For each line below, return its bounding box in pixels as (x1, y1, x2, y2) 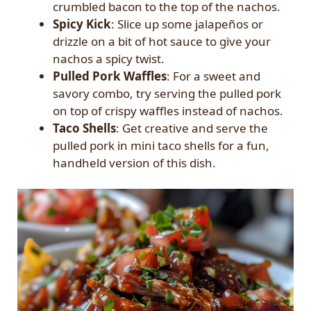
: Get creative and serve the (116, 119, 268, 136)
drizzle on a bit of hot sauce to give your (53, 33, 271, 49)
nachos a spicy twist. (53, 50, 165, 67)
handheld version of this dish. (53, 154, 216, 171)
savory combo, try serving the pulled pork (53, 85, 281, 101)
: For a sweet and (167, 67, 260, 84)
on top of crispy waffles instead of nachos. (53, 102, 283, 119)
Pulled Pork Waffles (53, 67, 167, 84)
